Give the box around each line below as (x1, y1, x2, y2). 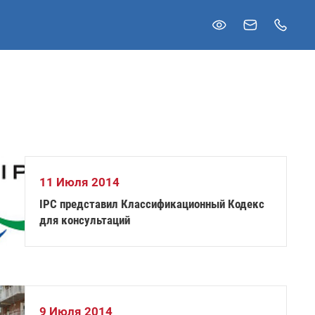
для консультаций (39, 213, 131, 227)
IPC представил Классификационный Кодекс (39, 197, 265, 211)
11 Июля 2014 (39, 175, 120, 189)
